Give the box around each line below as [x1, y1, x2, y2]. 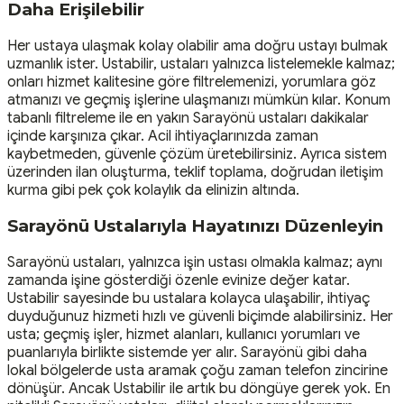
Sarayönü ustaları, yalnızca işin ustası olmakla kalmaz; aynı [7, 253, 382, 272]
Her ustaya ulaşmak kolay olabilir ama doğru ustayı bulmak [7, 36, 388, 55]
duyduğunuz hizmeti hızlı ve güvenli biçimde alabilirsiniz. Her [7, 308, 393, 326]
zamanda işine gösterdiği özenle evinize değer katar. [7, 271, 350, 290]
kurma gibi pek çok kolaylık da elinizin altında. [7, 180, 299, 199]
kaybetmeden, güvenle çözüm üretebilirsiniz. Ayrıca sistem [7, 144, 387, 163]
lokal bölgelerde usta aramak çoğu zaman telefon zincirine [7, 362, 388, 381]
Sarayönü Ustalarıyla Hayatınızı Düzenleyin [7, 216, 383, 237]
